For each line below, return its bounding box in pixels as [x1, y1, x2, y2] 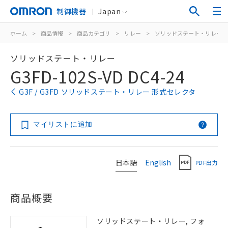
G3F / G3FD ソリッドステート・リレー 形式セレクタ [19, 87, 196, 97]
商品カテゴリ [77, 29, 110, 37]
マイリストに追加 [33, 120, 93, 128]
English [145, 157, 171, 167]
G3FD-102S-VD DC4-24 [10, 65, 185, 88]
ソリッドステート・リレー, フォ [97, 216, 205, 226]
